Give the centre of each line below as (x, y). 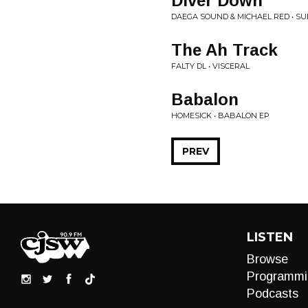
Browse (267, 259)
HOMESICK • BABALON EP (220, 115)
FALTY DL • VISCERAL (210, 66)
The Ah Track (224, 50)
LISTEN (269, 237)
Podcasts (272, 294)
